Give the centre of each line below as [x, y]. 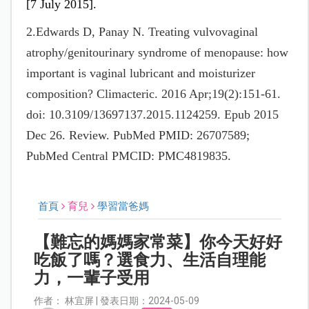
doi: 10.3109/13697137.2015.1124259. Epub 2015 [152, 114]
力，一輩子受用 [92, 278]
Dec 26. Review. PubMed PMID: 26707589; [138, 135]
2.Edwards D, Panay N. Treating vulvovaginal [142, 31]
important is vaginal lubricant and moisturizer [140, 73]
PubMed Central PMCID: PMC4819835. [128, 156]
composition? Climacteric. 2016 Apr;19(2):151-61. [153, 93]
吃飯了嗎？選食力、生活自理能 [150, 260]
